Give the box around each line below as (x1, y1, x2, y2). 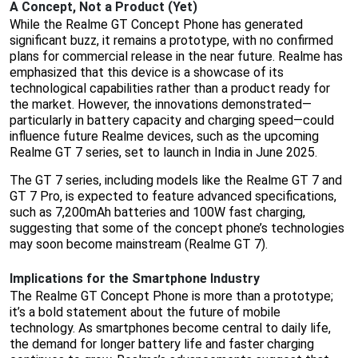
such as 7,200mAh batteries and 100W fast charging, (10, 205, 305, 221)
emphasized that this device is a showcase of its (10, 65, 284, 81)
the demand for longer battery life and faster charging (10, 336, 314, 352)
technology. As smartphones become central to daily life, (10, 320, 331, 336)
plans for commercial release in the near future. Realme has (10, 49, 343, 65)
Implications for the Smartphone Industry (10, 271, 260, 287)
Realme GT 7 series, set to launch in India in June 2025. (10, 145, 317, 161)
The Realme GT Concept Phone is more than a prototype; (10, 288, 333, 304)
